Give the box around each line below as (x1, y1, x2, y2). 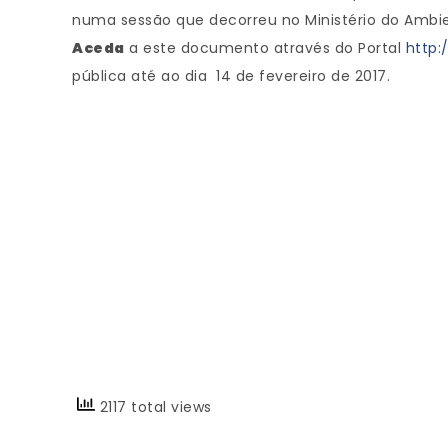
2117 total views (95, 397, 212, 417)
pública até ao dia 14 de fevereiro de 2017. (72, 66, 390, 86)
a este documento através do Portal (124, 38, 406, 58)
